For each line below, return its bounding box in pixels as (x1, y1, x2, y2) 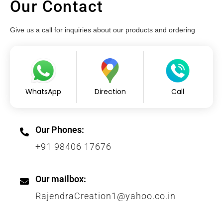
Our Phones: (35, 124, 84, 135)
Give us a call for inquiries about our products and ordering (10, 26, 195, 34)
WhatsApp (25, 87, 61, 97)
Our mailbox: (35, 174, 86, 185)
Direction (94, 87, 126, 97)
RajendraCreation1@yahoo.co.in (35, 191, 176, 202)
